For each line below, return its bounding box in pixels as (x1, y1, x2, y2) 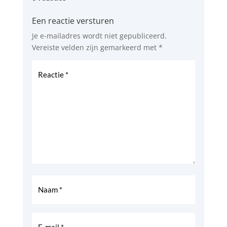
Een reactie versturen (31, 15, 114, 27)
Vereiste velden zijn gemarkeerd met (31, 43, 159, 53)
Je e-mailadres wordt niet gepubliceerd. (31, 31, 167, 41)
